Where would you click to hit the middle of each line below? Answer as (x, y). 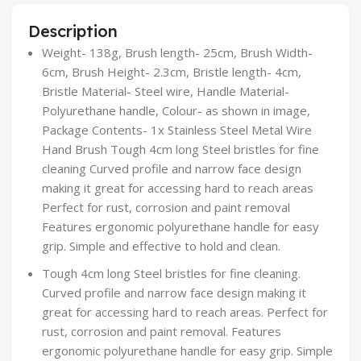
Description (73, 31)
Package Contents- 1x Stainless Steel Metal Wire (177, 130)
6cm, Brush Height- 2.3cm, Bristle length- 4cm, (172, 72)
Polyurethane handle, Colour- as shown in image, (176, 111)
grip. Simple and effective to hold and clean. (161, 246)
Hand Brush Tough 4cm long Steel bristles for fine (180, 149)
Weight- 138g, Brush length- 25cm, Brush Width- (177, 53)
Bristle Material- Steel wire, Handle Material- (166, 91)
